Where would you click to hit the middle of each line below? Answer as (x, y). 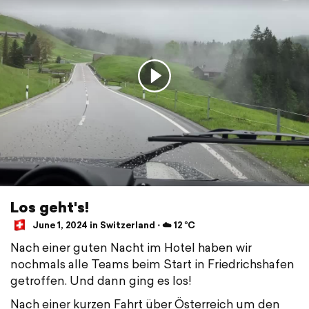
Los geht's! (50, 207)
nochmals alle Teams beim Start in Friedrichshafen (152, 263)
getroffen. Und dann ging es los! (101, 280)
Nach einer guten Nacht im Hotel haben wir (131, 247)
